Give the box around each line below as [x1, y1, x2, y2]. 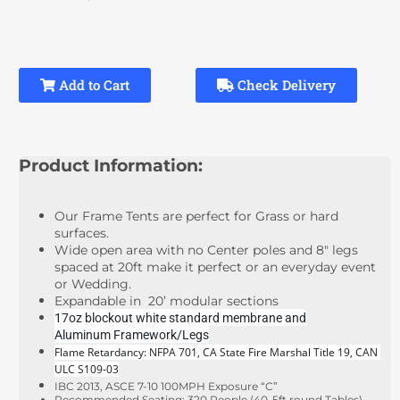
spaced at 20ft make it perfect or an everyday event [54, 258, 377, 275]
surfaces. [54, 224, 113, 241]
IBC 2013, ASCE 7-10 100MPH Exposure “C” [54, 379, 279, 393]
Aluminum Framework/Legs [54, 327, 210, 342]
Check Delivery [234, 76, 337, 95]
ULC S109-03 [54, 361, 120, 377]
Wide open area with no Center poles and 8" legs [54, 241, 359, 258]
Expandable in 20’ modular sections [54, 292, 279, 309]
